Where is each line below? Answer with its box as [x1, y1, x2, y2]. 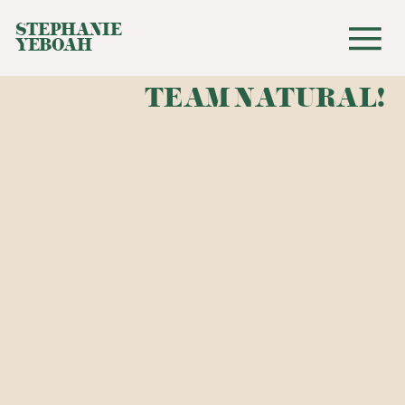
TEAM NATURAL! [144, 82, 385, 113]
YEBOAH [14, 35, 93, 55]
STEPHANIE [14, 20, 122, 40]
